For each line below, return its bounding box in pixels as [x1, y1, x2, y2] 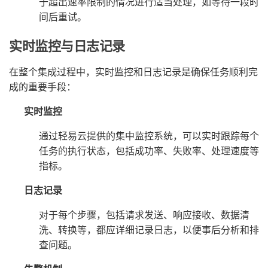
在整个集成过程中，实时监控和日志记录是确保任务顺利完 [9, 64, 258, 78]
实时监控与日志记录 [9, 38, 126, 54]
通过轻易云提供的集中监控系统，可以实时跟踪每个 [39, 128, 259, 142]
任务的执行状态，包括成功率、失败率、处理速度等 [39, 143, 259, 157]
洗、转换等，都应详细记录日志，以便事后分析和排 [39, 222, 259, 236]
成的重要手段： [9, 79, 76, 93]
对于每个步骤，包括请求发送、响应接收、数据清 [39, 207, 249, 221]
